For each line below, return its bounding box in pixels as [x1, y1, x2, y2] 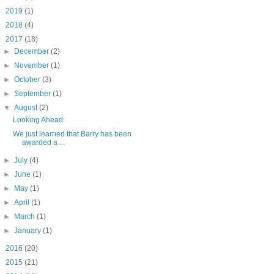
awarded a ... [21, 138, 65, 147]
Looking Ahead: [12, 116, 65, 125]
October [14, 75, 43, 84]
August [14, 103, 40, 113]
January [14, 226, 43, 235]
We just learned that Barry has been [12, 130, 131, 139]
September [14, 89, 53, 98]
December [14, 47, 51, 56]
